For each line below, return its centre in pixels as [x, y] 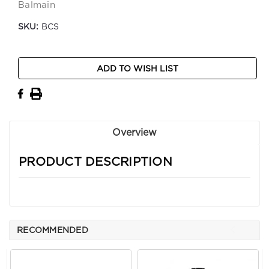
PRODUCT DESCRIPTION [95, 162]
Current [34, 63]
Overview [134, 133]
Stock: [31, 76]
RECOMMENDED [53, 231]
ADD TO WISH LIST [138, 69]
